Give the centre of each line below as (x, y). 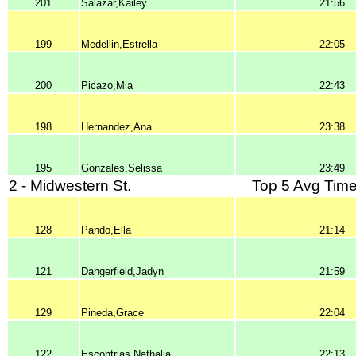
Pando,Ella (106, 230)
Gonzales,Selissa (122, 168)
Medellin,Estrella (119, 44)
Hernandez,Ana (116, 127)
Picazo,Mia (107, 85)
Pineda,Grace (112, 313)
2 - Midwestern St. (70, 186)
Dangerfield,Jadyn (122, 271)
